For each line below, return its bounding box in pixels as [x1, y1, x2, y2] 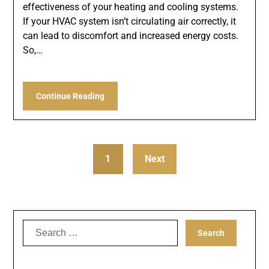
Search [22, 220, 53, 232]
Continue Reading [36, 91, 105, 101]
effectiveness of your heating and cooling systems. [23, 1, 239, 13]
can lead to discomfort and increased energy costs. [23, 30, 239, 42]
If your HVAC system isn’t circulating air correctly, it [23, 16, 237, 28]
